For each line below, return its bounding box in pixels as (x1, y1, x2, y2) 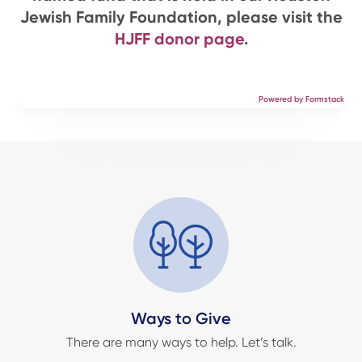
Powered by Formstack (258, 94, 344, 104)
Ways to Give (131, 308, 231, 328)
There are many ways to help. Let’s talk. (65, 334, 297, 350)
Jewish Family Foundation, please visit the (19, 6, 343, 27)
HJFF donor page (114, 28, 244, 48)
